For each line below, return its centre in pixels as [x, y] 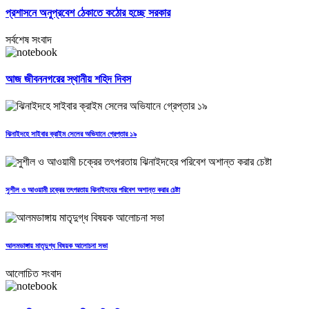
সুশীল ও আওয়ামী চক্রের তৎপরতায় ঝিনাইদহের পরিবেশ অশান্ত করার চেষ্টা [93, 190]
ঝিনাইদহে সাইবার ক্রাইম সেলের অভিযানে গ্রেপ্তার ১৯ [71, 134]
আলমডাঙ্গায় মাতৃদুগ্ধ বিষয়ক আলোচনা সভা [57, 246]
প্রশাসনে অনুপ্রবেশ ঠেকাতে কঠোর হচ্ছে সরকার [88, 12]
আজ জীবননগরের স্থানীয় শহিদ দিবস [68, 79]
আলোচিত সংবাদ [33, 274]
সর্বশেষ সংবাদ [29, 39]
